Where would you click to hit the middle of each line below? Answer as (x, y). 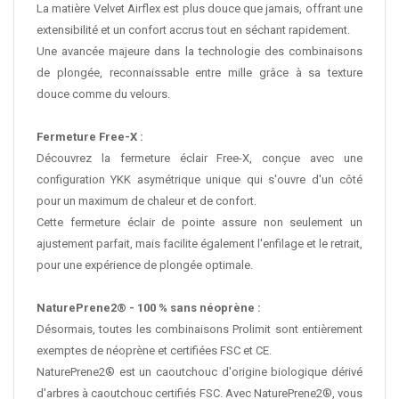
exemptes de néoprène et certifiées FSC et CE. (154, 351)
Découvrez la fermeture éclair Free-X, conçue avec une (199, 159)
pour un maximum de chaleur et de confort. (147, 201)
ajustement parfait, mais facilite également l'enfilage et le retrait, (199, 244)
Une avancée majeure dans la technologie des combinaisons (199, 52)
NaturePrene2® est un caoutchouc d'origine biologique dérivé (199, 372)
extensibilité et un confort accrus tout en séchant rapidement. (193, 30)
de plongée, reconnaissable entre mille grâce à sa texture (199, 73)
